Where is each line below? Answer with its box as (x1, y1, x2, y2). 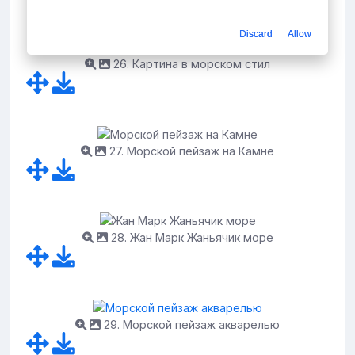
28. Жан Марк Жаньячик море (107, 231, 273, 245)
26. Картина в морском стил (110, 57, 270, 71)
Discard (239, 29, 273, 40)
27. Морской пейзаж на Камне (106, 143, 274, 158)
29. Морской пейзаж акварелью (101, 317, 280, 331)
